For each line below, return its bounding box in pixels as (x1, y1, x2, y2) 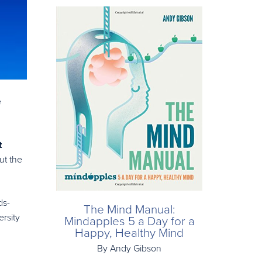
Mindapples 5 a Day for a (64, 212, 195, 229)
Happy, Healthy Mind (75, 224, 184, 241)
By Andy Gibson (97, 242, 161, 255)
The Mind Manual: (83, 201, 175, 218)
